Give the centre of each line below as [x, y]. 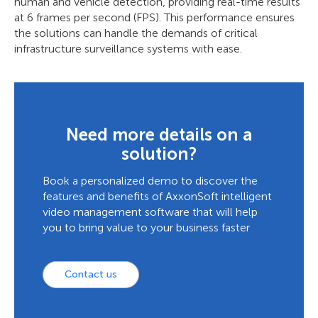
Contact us [91, 275]
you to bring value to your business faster [146, 228]
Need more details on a [159, 135]
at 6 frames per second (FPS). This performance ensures [154, 18]
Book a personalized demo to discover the [150, 181]
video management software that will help [150, 212]
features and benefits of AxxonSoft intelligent [157, 197]
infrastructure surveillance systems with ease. [128, 49]
